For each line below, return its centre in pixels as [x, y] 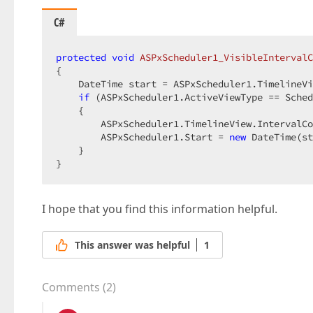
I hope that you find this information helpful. [160, 209]
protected [81, 57]
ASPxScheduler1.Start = [143, 137]
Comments [71, 287]
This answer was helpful [132, 245]
